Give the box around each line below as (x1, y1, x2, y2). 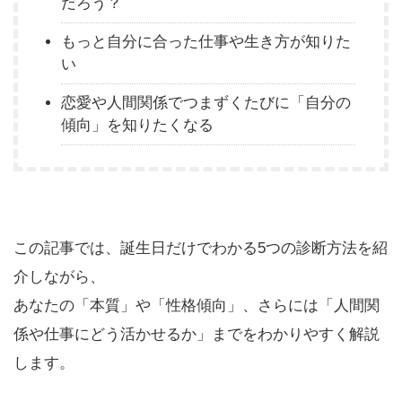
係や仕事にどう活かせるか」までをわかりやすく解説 (13, 325, 380, 343)
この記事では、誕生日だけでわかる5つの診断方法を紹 (13, 239, 388, 257)
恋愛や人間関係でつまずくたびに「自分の (61, 94, 351, 111)
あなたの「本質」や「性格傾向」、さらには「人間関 (13, 296, 380, 314)
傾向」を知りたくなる (61, 117, 214, 134)
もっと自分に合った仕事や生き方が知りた (61, 33, 351, 50)
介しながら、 (13, 267, 105, 285)
